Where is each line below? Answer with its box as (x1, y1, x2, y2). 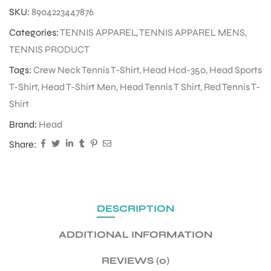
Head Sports (209, 64, 262, 76)
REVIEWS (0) (102, 255, 169, 267)
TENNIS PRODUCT (9, 44, 90, 56)
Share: (9, 138, 36, 150)
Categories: (9, 27, 60, 39)
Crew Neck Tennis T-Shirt (33, 64, 139, 76)
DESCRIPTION (97, 203, 174, 215)
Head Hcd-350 (143, 64, 206, 76)
